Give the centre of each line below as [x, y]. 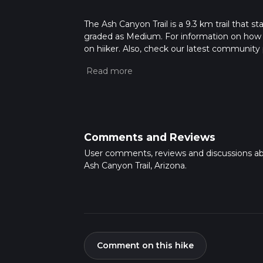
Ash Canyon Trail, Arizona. [135, 165]
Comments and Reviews [149, 137]
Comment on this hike [145, 246]
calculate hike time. [123, 73]
